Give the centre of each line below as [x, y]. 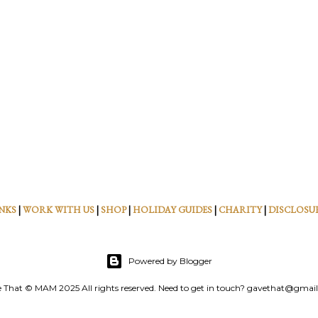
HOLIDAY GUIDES [172, 210]
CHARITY [240, 210]
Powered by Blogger [170, 261]
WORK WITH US [59, 210]
